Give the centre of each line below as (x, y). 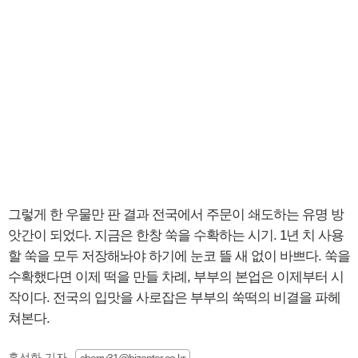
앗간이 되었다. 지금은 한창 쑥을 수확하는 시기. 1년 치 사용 (176, 235)
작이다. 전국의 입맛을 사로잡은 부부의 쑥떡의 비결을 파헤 (174, 297)
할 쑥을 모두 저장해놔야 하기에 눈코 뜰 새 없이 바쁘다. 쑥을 (179, 256)
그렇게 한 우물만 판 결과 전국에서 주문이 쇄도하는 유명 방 (176, 214)
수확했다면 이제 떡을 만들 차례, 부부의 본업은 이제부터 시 (176, 276)
